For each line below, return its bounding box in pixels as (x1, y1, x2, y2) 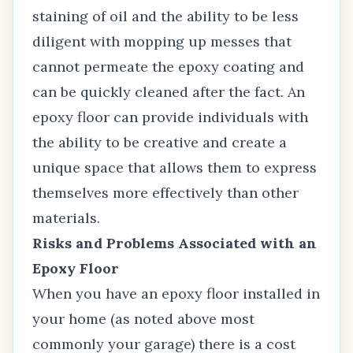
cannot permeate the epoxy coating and (32, 58, 304, 76)
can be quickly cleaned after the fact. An (32, 83, 305, 101)
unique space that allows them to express (32, 158, 317, 176)
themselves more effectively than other (32, 184, 299, 202)
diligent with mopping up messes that (32, 32, 292, 50)
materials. (32, 209, 100, 227)
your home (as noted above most (32, 310, 255, 328)
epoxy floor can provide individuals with (32, 108, 308, 126)
